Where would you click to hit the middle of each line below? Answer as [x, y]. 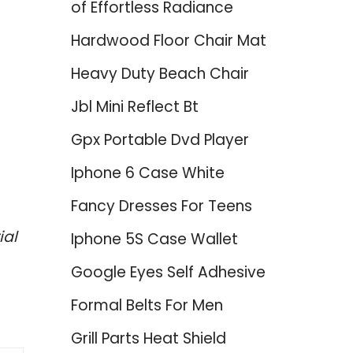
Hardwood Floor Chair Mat [168, 41]
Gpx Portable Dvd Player [160, 140]
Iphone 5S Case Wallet [154, 239]
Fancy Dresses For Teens [161, 206]
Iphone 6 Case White [147, 173]
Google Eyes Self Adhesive [168, 272]
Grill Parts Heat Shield [148, 338]
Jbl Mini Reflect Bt [134, 107]
